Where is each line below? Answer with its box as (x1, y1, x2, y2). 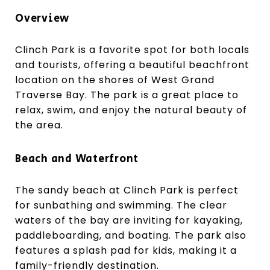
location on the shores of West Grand (15, 72, 215, 87)
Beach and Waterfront (15, 151, 139, 167)
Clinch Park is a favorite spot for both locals (15, 42, 250, 57)
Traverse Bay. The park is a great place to (15, 87, 239, 102)
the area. (15, 118, 63, 132)
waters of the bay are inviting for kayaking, (15, 213, 243, 227)
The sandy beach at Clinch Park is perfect (15, 183, 239, 197)
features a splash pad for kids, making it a (15, 243, 237, 257)
